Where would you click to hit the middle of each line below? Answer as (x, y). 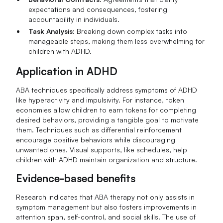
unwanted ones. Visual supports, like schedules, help (102, 150)
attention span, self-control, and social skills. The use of (106, 217)
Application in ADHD (67, 71)
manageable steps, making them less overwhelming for (116, 41)
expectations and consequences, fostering (98, 9)
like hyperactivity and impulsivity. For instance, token (100, 100)
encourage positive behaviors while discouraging (96, 140)
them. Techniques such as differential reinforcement (99, 130)
